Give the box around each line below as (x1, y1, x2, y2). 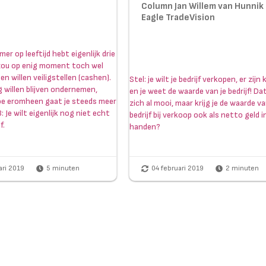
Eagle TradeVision (141, 12, 216, 24)
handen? (129, 122, 161, 132)
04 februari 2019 (151, 164, 204, 173)
